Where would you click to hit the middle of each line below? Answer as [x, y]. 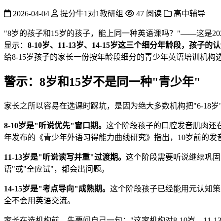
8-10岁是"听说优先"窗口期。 [55, 125]
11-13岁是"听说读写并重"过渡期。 [65, 157]
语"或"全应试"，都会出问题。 [56, 169]
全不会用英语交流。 [39, 200]
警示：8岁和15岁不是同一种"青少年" [102, 82]
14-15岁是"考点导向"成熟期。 [57, 188]
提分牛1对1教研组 [91, 13]
